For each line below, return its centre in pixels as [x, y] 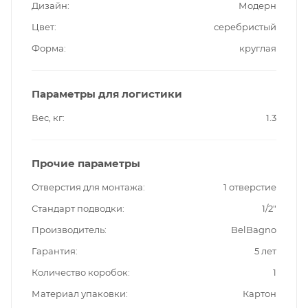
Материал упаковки [79, 293]
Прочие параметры [86, 163]
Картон [260, 293]
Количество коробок [80, 272]
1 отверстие [250, 187]
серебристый [245, 26]
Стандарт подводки [77, 208]
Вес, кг [47, 117]
